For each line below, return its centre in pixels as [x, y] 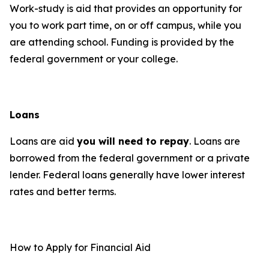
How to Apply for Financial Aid [80, 247]
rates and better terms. [63, 192]
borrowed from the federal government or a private [130, 158]
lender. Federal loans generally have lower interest [127, 175]
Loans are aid [43, 141]
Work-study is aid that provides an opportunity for [126, 8]
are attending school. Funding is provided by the [122, 42]
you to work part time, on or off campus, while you [125, 25]
